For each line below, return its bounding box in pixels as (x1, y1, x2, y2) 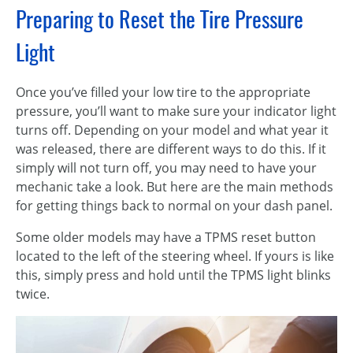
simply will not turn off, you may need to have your (16, 159, 317, 176)
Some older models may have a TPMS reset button (16, 229, 316, 246)
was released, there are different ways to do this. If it (16, 140, 326, 158)
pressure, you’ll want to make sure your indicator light (16, 102, 336, 120)
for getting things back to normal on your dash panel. (16, 197, 333, 214)
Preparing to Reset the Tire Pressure (16, 4, 303, 34)
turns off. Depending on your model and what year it (16, 121, 329, 139)
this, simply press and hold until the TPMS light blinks (16, 266, 331, 284)
